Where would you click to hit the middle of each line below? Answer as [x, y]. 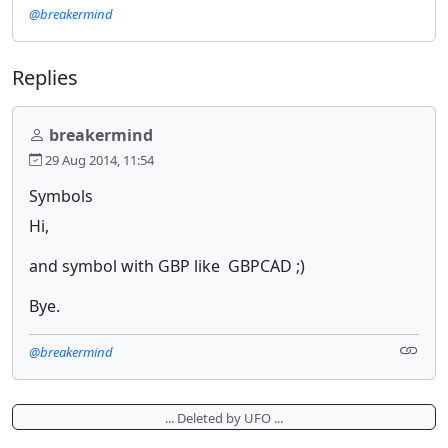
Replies [45, 77]
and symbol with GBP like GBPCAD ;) [167, 265]
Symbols [61, 195]
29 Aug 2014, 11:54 [98, 159]
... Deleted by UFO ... [224, 417]
